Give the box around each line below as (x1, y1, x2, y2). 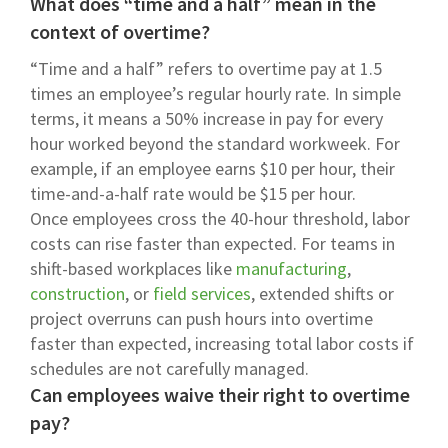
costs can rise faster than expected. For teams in (30, 231, 395, 255)
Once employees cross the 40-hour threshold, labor (30, 206, 410, 230)
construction (30, 281, 125, 305)
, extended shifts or (251, 281, 394, 305)
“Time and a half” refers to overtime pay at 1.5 (30, 56, 382, 80)
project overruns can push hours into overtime (30, 306, 373, 330)
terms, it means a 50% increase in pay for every (30, 106, 383, 130)
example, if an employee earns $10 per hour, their (30, 156, 395, 180)
